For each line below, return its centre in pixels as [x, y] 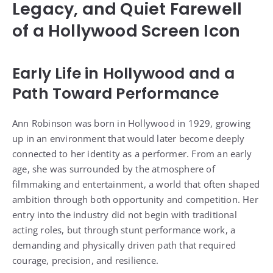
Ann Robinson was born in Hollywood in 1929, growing [132, 123]
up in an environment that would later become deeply [129, 138]
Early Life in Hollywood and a [123, 73]
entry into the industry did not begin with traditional [125, 214]
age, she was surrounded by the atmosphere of [114, 168]
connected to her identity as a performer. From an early [132, 153]
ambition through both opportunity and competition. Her [135, 199]
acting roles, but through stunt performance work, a [124, 229]
